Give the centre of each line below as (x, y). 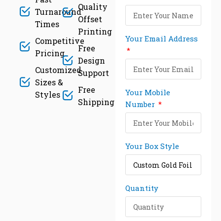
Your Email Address (162, 38)
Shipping (96, 102)
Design (92, 60)
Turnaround (58, 11)
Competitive (60, 40)
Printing (95, 31)
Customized (58, 70)
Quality (93, 6)
